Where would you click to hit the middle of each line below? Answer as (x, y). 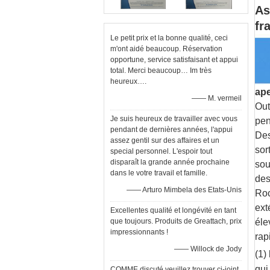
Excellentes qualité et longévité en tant (173, 210)
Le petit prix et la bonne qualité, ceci (169, 38)
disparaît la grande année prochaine (170, 162)
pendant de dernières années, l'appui (171, 130)
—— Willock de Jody (208, 249)
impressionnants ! (139, 232)
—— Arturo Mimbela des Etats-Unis (184, 190)
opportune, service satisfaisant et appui (174, 60)
